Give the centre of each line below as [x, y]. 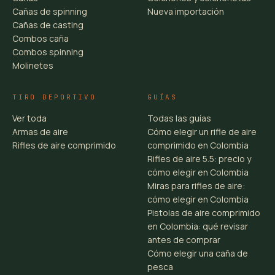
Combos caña [41, 39]
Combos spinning [48, 52]
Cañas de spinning [50, 12]
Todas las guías [179, 118]
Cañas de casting [48, 25]
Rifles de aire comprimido [64, 145]
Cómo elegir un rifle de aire [202, 132]
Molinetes [33, 66]
